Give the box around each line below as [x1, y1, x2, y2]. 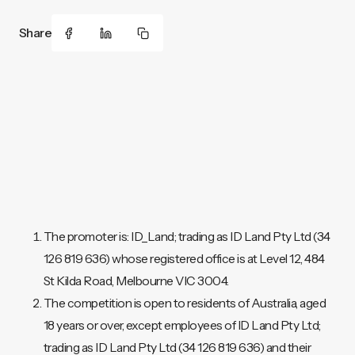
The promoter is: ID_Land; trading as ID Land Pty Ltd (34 [43, 228, 330, 244]
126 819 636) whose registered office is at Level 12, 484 [43, 250, 325, 266]
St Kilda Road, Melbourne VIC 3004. [43, 273, 229, 288]
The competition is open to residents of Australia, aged [43, 295, 326, 311]
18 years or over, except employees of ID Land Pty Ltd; [43, 317, 321, 333]
